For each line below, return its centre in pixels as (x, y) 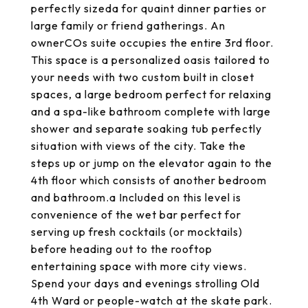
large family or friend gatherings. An (128, 25)
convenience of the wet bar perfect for (136, 214)
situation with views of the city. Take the (139, 146)
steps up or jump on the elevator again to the (152, 163)
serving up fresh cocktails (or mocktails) (137, 232)
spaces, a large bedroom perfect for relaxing (151, 94)
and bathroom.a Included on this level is (136, 197)
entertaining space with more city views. (139, 266)
